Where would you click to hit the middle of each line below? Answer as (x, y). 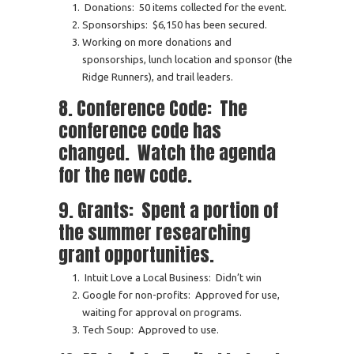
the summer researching (154, 232)
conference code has (140, 130)
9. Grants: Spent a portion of (168, 210)
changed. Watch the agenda (167, 153)
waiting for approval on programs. (162, 312)
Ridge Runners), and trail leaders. (158, 77)
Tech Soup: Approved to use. (151, 330)
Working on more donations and (157, 42)
